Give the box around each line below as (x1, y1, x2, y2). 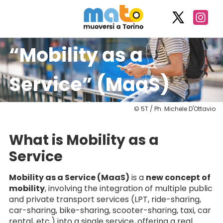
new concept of (146, 172, 211, 183)
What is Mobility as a (9, 130, 159, 150)
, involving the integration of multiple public (45, 183, 213, 194)
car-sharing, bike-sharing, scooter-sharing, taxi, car (9, 205, 211, 216)
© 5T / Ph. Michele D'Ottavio (134, 105, 216, 113)
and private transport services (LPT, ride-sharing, (9, 194, 201, 205)
